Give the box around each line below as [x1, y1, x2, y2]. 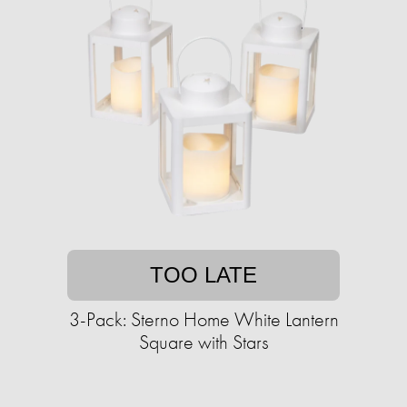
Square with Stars [138, 329, 269, 356]
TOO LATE [150, 263, 257, 288]
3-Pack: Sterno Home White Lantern [68, 306, 339, 333]
